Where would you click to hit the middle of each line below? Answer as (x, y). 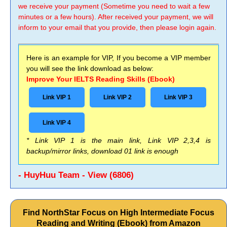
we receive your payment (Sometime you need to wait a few (114, 6)
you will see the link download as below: (90, 68)
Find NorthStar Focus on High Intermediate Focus (119, 213)
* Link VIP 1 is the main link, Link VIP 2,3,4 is (119, 140)
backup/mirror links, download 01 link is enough (102, 151)
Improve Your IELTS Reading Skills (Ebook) (101, 79)
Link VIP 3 (178, 97)
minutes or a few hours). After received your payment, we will (116, 17)
